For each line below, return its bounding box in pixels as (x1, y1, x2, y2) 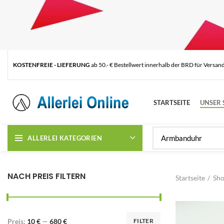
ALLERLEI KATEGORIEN (27, 133, 102, 142)
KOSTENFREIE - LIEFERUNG (13, 60, 90, 68)
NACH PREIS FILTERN (7, 170, 85, 182)
